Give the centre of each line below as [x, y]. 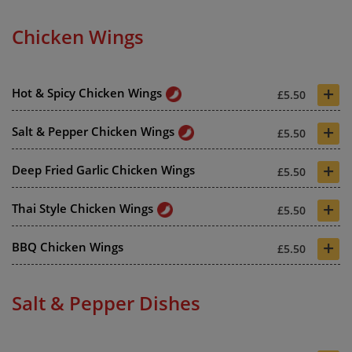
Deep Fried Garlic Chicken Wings [103, 169]
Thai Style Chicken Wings [82, 208]
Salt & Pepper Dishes [106, 302]
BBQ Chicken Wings [68, 246]
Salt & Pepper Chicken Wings [93, 131]
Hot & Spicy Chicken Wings [87, 92]
